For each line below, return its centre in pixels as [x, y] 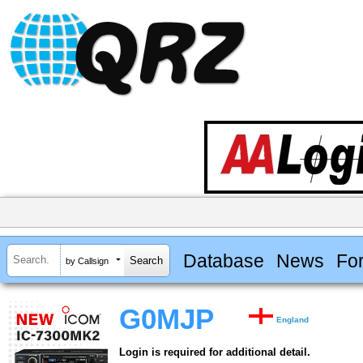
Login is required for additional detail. [215, 352]
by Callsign [87, 261]
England [293, 320]
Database [223, 261]
